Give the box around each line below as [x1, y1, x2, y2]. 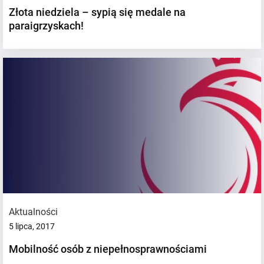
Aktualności [9, 206, 58, 217]
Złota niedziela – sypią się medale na [9, 5, 186, 18]
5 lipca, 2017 [9, 221, 55, 231]
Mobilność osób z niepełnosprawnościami [9, 242, 207, 255]
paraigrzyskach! [9, 19, 84, 32]
